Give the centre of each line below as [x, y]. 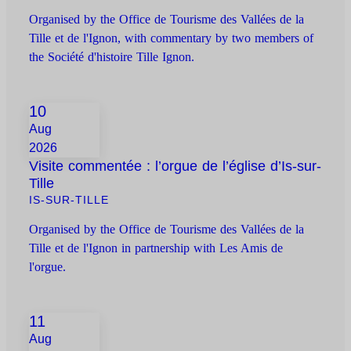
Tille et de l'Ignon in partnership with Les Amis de [156, 248]
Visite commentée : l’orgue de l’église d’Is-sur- [175, 166]
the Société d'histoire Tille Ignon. [112, 57]
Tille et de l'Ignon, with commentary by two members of [172, 38]
